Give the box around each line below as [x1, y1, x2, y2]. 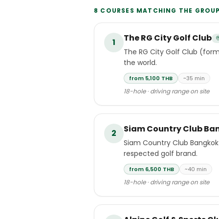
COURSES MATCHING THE [98, 6, 195, 15]
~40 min [185, 165, 207, 173]
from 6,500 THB [129, 165, 174, 173]
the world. [124, 58, 157, 67]
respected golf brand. [124, 149, 197, 158]
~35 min [183, 74, 205, 82]
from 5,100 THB [129, 74, 173, 82]
